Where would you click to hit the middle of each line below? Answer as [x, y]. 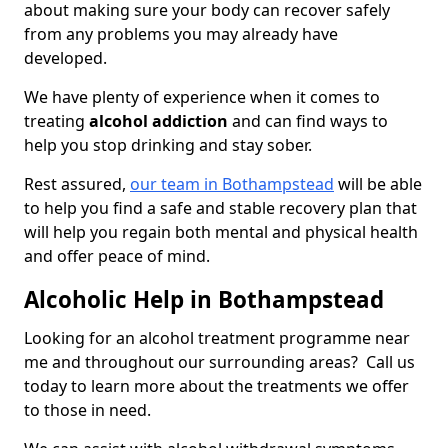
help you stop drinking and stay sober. [170, 145]
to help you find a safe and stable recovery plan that [220, 208]
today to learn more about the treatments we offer [216, 386]
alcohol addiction [158, 121]
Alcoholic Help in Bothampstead [204, 300]
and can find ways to [308, 121]
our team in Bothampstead [232, 184]
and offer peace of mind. [117, 256]
